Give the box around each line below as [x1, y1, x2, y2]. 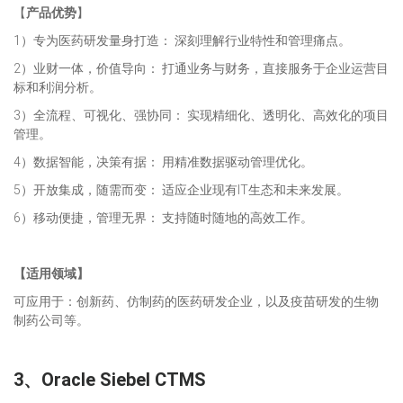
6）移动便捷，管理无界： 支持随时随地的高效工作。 [13, 210, 313, 225]
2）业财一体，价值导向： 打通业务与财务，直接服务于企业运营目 [13, 61, 389, 76]
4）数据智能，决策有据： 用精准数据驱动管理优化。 [13, 155, 313, 169]
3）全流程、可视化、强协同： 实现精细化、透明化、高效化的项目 [13, 108, 389, 122]
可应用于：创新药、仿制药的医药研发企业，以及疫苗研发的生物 [13, 294, 379, 309]
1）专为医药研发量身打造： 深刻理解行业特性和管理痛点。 [13, 33, 351, 48]
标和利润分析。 [13, 80, 102, 94]
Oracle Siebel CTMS [41, 369, 206, 390]
